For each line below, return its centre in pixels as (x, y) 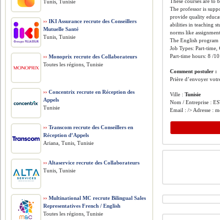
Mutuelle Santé (61, 29)
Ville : (178, 94)
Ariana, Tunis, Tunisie (69, 143)
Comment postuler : (194, 71)
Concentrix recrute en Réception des (91, 92)
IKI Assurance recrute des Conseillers (92, 21)
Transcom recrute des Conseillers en (90, 127)
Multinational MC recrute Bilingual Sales (97, 198)
